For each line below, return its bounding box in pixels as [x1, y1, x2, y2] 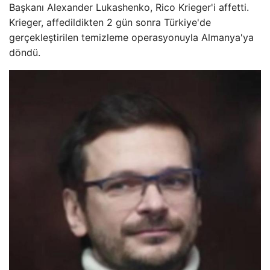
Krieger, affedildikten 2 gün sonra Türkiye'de [9, 16, 211, 29]
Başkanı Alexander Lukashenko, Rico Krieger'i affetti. [9, 1, 249, 14]
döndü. [9, 46, 40, 59]
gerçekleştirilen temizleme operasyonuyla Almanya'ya [9, 31, 254, 44]
